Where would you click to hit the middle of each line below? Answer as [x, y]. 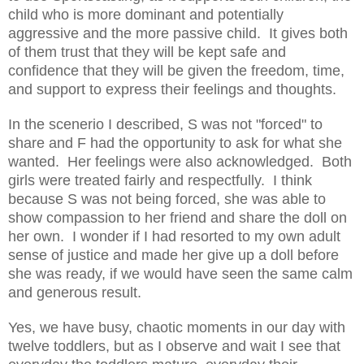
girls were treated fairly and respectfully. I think [160, 180]
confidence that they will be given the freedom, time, [176, 70]
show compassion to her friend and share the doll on [178, 217]
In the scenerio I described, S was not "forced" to [165, 124]
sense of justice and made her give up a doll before [173, 255]
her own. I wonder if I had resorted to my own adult [174, 236]
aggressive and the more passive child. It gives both [178, 33]
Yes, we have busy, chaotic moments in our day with [177, 327]
